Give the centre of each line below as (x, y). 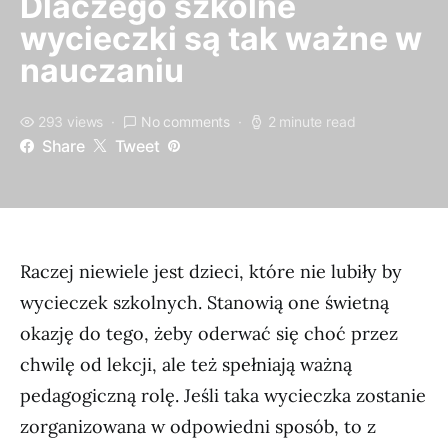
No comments (185, 121)
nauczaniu (102, 70)
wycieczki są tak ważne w (221, 38)
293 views (70, 121)
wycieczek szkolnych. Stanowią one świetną (204, 302)
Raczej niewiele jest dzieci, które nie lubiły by (211, 271)
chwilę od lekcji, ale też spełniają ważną (186, 364)
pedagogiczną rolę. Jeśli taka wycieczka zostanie (223, 395)
